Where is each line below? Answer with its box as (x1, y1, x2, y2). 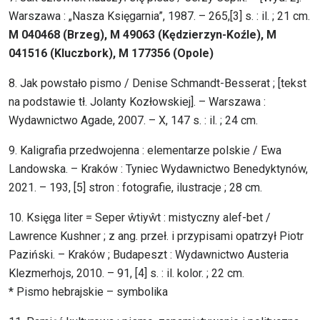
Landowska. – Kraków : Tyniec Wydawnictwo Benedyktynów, (9, 162, 308, 176)
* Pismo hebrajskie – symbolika (9, 285, 168, 299)
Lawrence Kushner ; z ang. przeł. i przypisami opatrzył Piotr (9, 229, 304, 244)
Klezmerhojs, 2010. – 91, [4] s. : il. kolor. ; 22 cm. (9, 266, 244, 281)
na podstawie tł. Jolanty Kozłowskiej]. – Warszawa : (9, 95, 266, 109)
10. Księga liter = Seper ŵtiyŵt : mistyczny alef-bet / (9, 211, 271, 225)
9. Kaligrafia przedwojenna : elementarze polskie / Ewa (9, 144, 281, 158)
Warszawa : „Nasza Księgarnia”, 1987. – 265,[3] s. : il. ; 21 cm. (9, 9, 310, 24)
